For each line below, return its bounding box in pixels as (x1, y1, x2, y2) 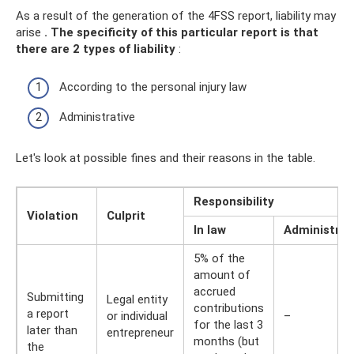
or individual (107, 308, 168, 323)
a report (27, 306, 69, 321)
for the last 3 (194, 317, 263, 332)
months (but (194, 333, 259, 348)
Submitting (27, 289, 84, 304)
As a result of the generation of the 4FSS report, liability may (16, 8, 336, 23)
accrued (194, 284, 235, 299)
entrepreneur (107, 325, 174, 340)
